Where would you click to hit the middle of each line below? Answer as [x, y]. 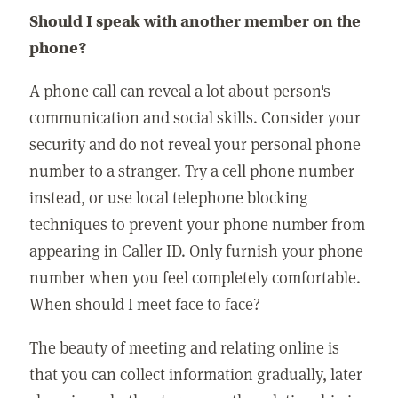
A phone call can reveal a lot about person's [180, 91]
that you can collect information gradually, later [196, 373]
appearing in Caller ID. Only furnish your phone [197, 251]
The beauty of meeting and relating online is [185, 346]
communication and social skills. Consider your [195, 117]
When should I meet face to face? [145, 304]
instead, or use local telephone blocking [169, 197]
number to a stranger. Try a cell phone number [192, 171]
